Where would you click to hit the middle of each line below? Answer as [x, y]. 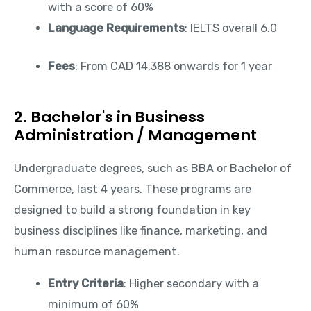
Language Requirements [117, 28]
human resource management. [97, 251]
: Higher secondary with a [192, 283]
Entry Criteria [86, 283]
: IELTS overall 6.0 [231, 28]
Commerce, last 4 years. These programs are [133, 189]
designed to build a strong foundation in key [132, 210]
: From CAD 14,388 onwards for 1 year [174, 66]
